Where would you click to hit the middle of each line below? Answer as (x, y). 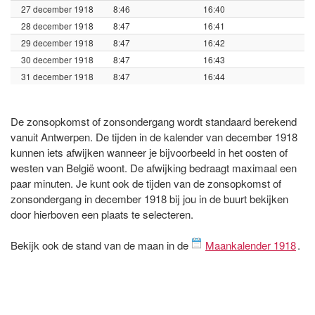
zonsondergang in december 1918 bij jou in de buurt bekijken (149, 198)
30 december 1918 (57, 59)
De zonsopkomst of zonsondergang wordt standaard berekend (154, 121)
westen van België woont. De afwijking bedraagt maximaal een (154, 167)
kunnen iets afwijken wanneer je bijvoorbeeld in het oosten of (149, 152)
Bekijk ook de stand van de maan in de (101, 245)
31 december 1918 (57, 76)
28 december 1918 (57, 25)
